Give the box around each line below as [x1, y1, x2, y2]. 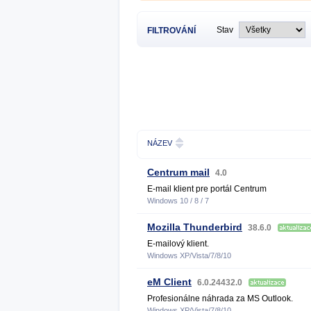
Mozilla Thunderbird [147, 221, 242, 233]
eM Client [147, 276, 192, 287]
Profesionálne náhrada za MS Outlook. [147, 294, 293, 303]
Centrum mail [147, 167, 210, 178]
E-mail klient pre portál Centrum [147, 184, 267, 194]
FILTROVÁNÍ [147, 26, 196, 35]
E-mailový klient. [147, 239, 209, 249]
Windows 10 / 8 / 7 [147, 196, 209, 205]
